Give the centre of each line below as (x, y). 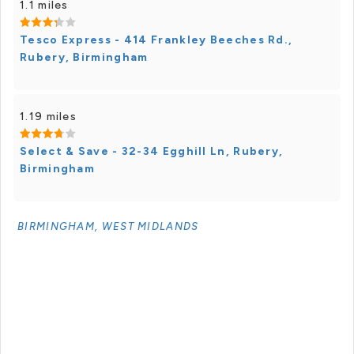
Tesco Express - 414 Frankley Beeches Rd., (156, 40)
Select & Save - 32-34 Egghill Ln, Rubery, (152, 151)
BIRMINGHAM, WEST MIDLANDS (108, 226)
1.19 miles (48, 117)
